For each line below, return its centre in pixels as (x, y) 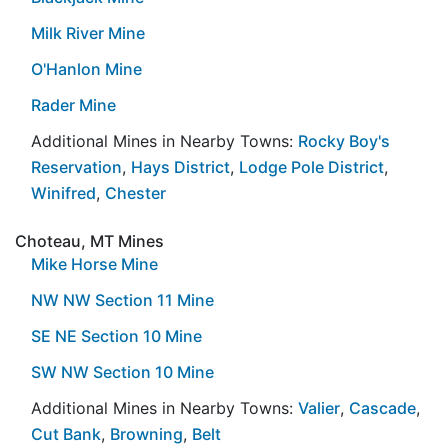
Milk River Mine (88, 32)
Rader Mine (73, 104)
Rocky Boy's (344, 140)
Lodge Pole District (311, 166)
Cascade (382, 407)
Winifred (63, 192)
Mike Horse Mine (94, 263)
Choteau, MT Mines (89, 240)
